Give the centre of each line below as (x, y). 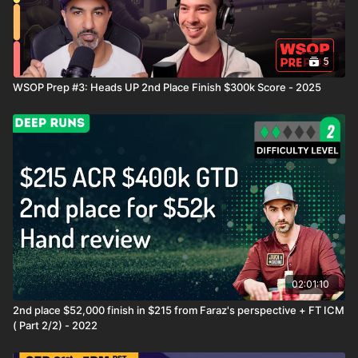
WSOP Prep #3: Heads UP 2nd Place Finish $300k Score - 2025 (167, 88)
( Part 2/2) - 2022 (55, 325)
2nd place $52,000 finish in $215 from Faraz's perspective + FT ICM (179, 310)
